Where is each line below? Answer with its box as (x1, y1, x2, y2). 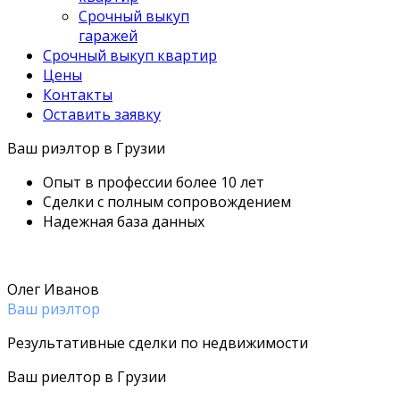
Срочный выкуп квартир (43, 46, 217, 65)
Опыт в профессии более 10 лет (43, 172, 264, 192)
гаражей (79, 26, 137, 46)
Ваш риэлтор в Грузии (7, 138, 165, 158)
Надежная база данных (43, 212, 204, 231)
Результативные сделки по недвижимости (7, 333, 308, 353)
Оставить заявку (43, 104, 161, 124)
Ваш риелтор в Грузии (7, 367, 166, 387)
